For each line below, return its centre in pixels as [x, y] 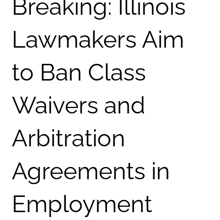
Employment [82, 204]
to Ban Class [79, 72]
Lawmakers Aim [98, 39]
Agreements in [91, 171]
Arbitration [69, 138]
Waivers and [79, 105]
